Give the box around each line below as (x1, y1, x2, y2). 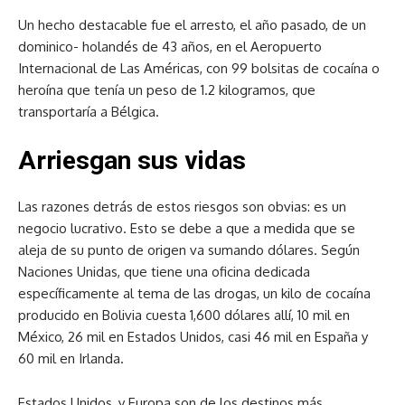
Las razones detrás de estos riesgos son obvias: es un (18, 198, 346, 215)
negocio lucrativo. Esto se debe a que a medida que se (18, 220, 355, 237)
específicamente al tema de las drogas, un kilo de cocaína (18, 285, 371, 302)
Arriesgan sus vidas (18, 146, 246, 175)
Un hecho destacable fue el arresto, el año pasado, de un (18, 16, 366, 33)
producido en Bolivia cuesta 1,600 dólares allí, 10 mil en (18, 306, 350, 324)
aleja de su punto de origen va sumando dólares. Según (18, 241, 360, 259)
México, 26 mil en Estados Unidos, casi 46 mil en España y (18, 328, 368, 345)
